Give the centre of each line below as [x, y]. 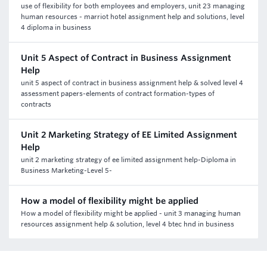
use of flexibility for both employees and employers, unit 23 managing [133, 6]
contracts [36, 104]
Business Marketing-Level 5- [66, 170]
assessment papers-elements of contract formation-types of [118, 94]
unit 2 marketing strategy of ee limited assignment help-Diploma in [128, 160]
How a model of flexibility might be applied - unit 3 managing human [131, 213]
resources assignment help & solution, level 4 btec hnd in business [128, 224]
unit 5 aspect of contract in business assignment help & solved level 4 [132, 83]
